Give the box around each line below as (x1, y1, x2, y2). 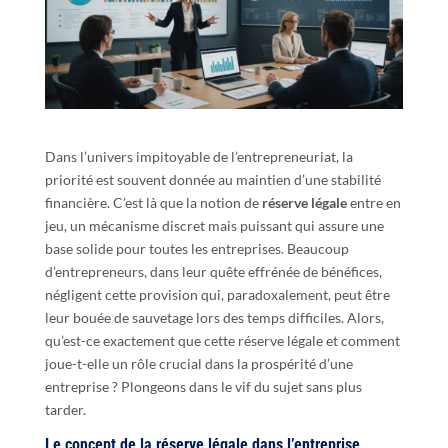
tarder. (44, 400, 86, 418)
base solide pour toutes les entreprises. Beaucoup (44, 239, 349, 257)
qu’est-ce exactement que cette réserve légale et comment (44, 331, 400, 349)
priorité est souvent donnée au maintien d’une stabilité (44, 170, 381, 188)
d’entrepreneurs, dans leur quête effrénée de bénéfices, (44, 262, 382, 280)
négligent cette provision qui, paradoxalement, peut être (44, 285, 390, 303)
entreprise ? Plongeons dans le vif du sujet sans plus (44, 377, 362, 395)
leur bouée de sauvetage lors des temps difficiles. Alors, (44, 308, 384, 326)
